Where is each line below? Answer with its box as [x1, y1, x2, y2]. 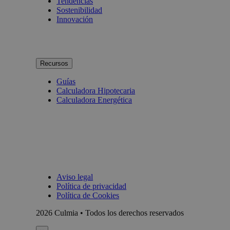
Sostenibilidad [56, 5, 103, 14]
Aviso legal [56, 172, 93, 181]
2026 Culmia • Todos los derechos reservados [36, 208, 184, 217]
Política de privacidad [56, 181, 127, 190]
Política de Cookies [56, 190, 120, 200]
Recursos [40, 59, 69, 67]
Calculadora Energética [56, 95, 132, 104]
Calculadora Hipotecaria [56, 86, 136, 95]
